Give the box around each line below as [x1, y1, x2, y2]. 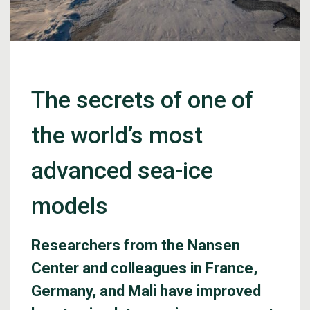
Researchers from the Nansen [31, 237, 240, 254]
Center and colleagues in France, [31, 259, 257, 277]
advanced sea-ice [31, 156, 213, 184]
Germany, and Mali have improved [31, 282, 261, 300]
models [31, 192, 108, 219]
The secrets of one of [31, 86, 253, 113]
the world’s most [31, 121, 203, 149]
